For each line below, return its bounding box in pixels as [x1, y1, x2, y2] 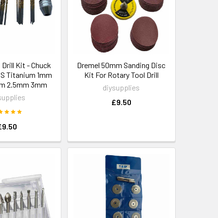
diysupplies [103, 82, 140, 92]
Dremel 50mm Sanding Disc [77, 60, 166, 70]
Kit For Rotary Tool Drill [84, 70, 159, 79]
